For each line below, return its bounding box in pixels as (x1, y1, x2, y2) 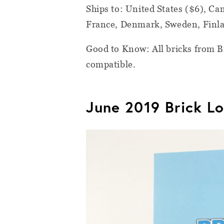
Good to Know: (86, 43, 152, 54)
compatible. (86, 58, 136, 69)
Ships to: (86, 3, 125, 14)
